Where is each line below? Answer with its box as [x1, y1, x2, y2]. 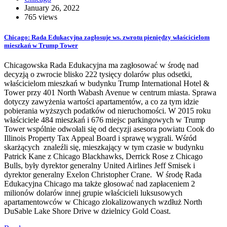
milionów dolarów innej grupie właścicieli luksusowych [4, 188, 182, 197]
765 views [24, 13, 57, 22]
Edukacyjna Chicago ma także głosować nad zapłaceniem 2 [4, 179, 195, 188]
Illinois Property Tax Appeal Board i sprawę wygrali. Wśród [4, 133, 197, 142]
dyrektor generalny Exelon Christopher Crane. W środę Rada [4, 170, 202, 179]
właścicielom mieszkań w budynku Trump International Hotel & [4, 79, 209, 88]
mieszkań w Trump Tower [4, 41, 78, 49]
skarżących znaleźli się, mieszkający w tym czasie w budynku [4, 142, 204, 152]
